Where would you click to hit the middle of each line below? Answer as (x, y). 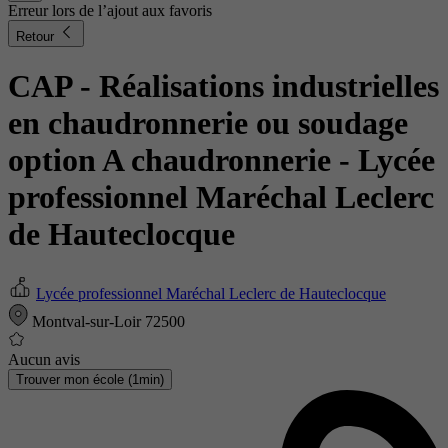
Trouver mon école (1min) (90, 379)
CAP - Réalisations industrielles (223, 86)
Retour (37, 36)
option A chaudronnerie (173, 160)
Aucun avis (44, 359)
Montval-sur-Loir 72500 (106, 321)
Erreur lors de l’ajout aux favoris (110, 10)
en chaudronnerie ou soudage (208, 123)
